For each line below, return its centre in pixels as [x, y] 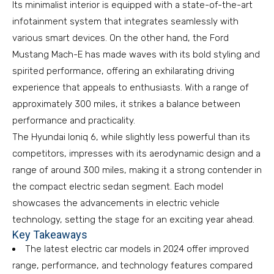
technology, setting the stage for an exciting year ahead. [133, 220]
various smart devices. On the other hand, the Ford [120, 38]
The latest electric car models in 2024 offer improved [137, 249]
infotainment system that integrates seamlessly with [125, 21]
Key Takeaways [50, 235]
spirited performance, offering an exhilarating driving [123, 71]
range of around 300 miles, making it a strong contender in [137, 170]
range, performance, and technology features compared [132, 265]
